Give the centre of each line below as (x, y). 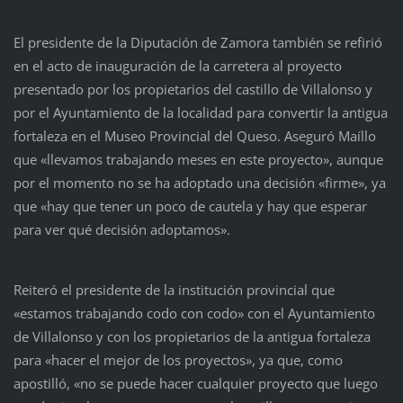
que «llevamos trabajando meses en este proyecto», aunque (198, 160)
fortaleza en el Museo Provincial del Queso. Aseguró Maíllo (194, 136)
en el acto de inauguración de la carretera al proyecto (177, 66)
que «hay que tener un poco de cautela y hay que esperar (190, 206)
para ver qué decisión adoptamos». (121, 230)
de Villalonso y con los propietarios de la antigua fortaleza (192, 337)
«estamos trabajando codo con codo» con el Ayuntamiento (194, 313)
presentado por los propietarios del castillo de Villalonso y (193, 90)
